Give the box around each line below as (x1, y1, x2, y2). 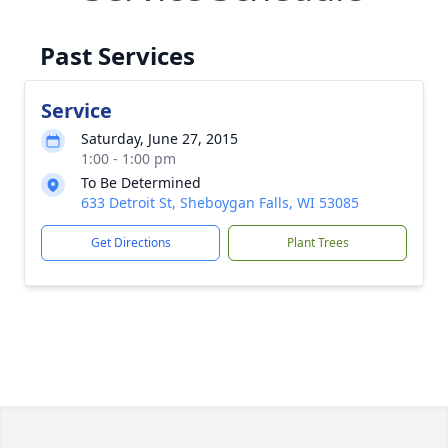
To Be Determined (81, 173, 201, 192)
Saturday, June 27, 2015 (81, 129, 238, 148)
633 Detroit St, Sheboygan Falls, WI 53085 (81, 193, 359, 212)
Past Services (40, 39, 195, 72)
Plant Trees (286, 234, 349, 251)
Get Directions (90, 234, 171, 251)
